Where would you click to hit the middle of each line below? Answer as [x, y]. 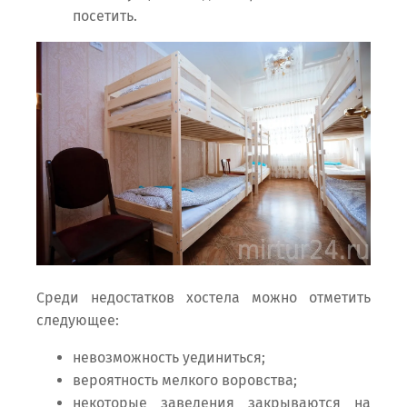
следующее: [78, 320]
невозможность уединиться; [169, 357]
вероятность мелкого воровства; [185, 380]
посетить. [105, 16]
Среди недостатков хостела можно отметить [203, 297]
